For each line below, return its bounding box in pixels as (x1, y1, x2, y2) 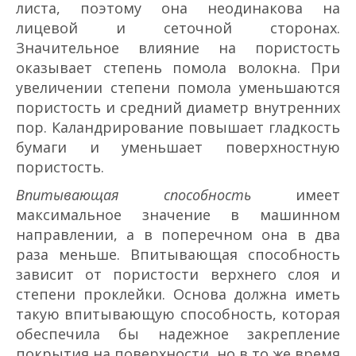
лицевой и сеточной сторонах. (16, 18, 340, 38)
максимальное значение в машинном (16, 205, 340, 225)
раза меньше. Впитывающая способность (16, 245, 340, 265)
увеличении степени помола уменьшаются (16, 78, 340, 98)
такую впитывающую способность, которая (16, 304, 340, 324)
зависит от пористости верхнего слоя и (16, 265, 340, 284)
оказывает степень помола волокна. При (16, 58, 340, 78)
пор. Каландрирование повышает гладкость (16, 118, 340, 137)
